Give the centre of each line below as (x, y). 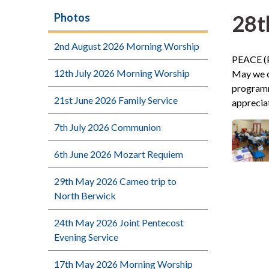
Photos (72, 17)
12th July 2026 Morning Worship (122, 73)
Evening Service (86, 237)
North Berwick (85, 195)
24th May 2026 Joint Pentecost (119, 222)
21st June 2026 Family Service (116, 100)
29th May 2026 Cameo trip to (115, 181)
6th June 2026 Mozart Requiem (119, 154)
